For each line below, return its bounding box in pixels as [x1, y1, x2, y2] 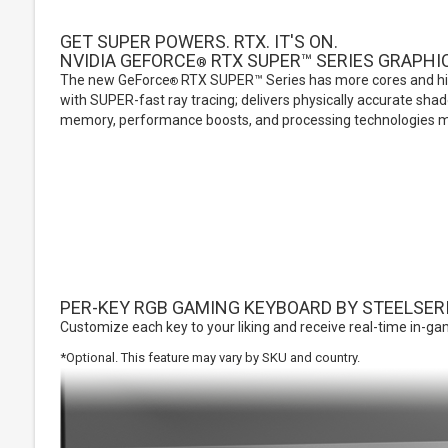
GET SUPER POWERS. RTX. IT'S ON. [60, 31, 338, 52]
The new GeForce [60, 72, 170, 88]
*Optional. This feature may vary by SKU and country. [60, 350, 360, 365]
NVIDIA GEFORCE [60, 50, 196, 71]
